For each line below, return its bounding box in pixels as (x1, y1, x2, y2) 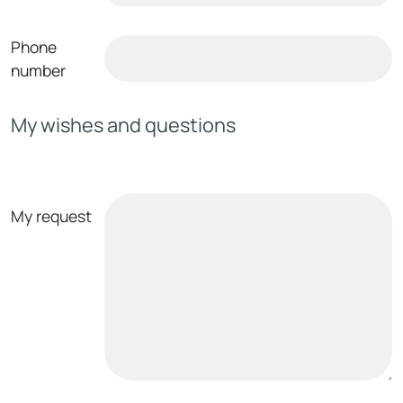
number (11, 58, 66, 81)
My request (11, 204, 92, 227)
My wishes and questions (11, 111, 236, 139)
